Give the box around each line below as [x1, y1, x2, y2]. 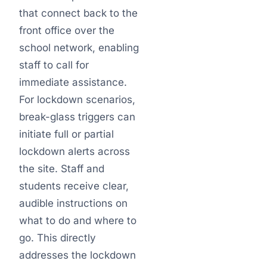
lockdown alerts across [19, 145, 130, 157]
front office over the [19, 24, 114, 36]
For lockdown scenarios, [19, 94, 135, 105]
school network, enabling [19, 42, 139, 54]
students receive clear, [19, 180, 129, 192]
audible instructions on [19, 197, 128, 209]
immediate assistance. [19, 76, 127, 88]
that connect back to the [19, 7, 138, 19]
